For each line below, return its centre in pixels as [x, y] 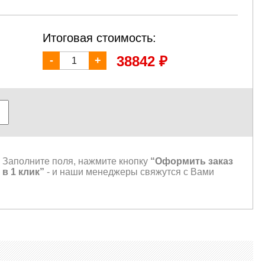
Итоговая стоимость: [99, 38]
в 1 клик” [23, 172]
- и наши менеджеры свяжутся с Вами [129, 172]
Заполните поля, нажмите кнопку [76, 161]
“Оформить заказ [191, 161]
